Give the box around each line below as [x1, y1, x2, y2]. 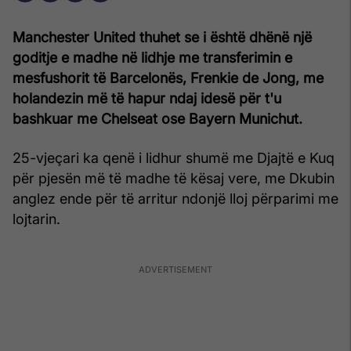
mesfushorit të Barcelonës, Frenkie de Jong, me [13, 70, 324, 87]
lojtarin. [13, 211, 60, 228]
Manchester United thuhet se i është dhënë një [13, 29, 312, 46]
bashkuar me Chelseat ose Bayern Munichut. [13, 110, 302, 128]
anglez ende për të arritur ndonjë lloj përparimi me [13, 190, 338, 208]
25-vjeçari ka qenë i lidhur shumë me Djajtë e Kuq [13, 150, 335, 167]
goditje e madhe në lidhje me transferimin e [13, 49, 292, 67]
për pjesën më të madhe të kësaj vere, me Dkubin [13, 170, 335, 187]
